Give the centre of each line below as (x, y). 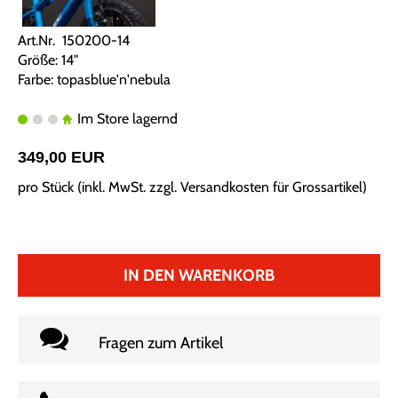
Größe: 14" (48, 60)
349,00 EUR (61, 157)
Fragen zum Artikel (161, 342)
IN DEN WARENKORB (199, 275)
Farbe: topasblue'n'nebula (94, 79)
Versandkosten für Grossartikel (271, 187)
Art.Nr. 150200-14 (74, 40)
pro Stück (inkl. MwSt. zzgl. (99, 187)
